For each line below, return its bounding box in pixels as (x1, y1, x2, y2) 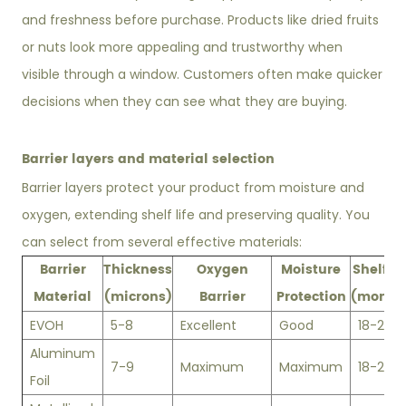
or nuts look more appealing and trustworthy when (22, 38, 343, 57)
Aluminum (30, 344, 96, 363)
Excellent (180, 316, 237, 335)
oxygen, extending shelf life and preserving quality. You (22, 206, 371, 225)
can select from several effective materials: (22, 233, 303, 252)
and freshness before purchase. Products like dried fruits (22, 11, 380, 30)
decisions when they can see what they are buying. (22, 92, 348, 111)
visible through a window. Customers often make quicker (22, 65, 383, 84)
